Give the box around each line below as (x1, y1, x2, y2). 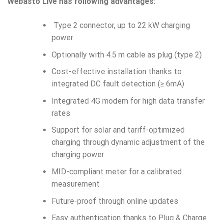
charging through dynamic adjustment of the (51, 137, 205, 147)
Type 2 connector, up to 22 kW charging (51, 20, 190, 30)
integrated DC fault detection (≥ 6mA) (51, 79, 184, 89)
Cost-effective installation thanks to (51, 67, 182, 77)
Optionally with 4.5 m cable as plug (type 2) (51, 50, 202, 59)
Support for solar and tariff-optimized (51, 125, 185, 135)
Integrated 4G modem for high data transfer (51, 96, 205, 106)
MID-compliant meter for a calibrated (51, 166, 182, 176)
